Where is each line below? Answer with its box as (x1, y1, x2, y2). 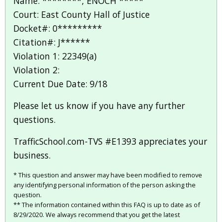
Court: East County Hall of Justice (13, 8, 150, 21)
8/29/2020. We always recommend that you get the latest (13, 210, 180, 220)
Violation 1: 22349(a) (13, 50, 97, 62)
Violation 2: (13, 64, 59, 76)
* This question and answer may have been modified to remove (13, 170, 202, 180)
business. (13, 149, 51, 162)
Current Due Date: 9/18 (13, 78, 108, 90)
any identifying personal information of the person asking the (13, 180, 196, 190)
